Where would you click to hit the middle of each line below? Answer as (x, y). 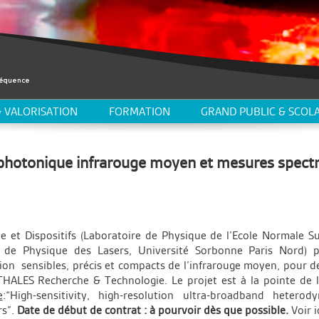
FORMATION (139, 111)
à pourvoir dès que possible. (220, 310)
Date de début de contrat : (82, 310)
